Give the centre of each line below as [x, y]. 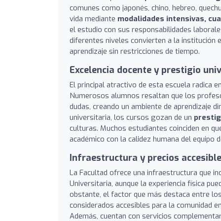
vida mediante [93, 19]
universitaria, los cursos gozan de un [132, 117]
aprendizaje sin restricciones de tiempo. [135, 51]
